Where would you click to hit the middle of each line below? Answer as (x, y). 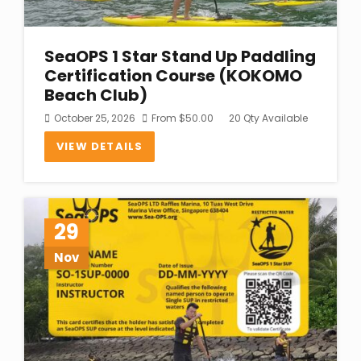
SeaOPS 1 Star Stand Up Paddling (180, 56)
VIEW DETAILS (100, 146)
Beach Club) (96, 95)
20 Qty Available (267, 118)
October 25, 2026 (95, 118)
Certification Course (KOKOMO (173, 75)
